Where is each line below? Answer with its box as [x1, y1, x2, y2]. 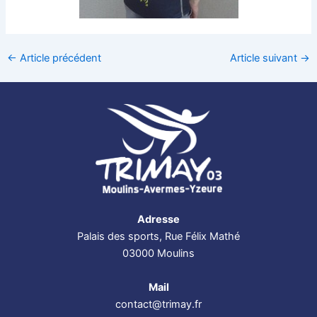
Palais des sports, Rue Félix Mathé [77, 230, 240, 243]
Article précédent [16, 51, 101, 64]
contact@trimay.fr [115, 298, 202, 311]
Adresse [137, 213, 180, 226]
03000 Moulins [122, 247, 195, 260]
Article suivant [230, 51, 301, 64]
